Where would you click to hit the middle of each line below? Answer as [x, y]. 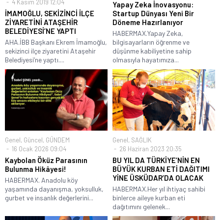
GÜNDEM [58, 140]
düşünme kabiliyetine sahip [152, 51]
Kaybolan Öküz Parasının [46, 160]
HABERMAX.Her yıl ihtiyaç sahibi [159, 189]
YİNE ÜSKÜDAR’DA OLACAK [158, 178]
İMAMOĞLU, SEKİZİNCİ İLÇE [50, 13]
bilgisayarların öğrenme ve [151, 42]
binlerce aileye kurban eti [149, 198]
